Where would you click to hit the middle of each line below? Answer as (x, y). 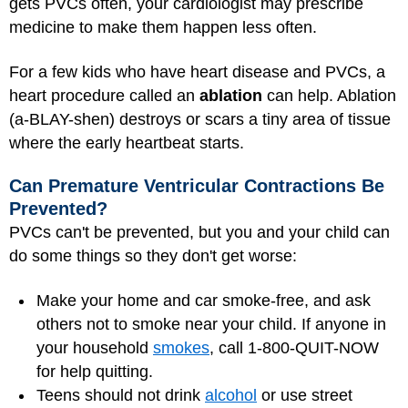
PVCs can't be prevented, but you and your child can (199, 232)
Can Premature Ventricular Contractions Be (197, 186)
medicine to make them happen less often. (163, 27)
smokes (181, 347)
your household (95, 347)
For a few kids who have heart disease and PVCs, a (197, 71)
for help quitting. (95, 371)
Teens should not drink (121, 395)
